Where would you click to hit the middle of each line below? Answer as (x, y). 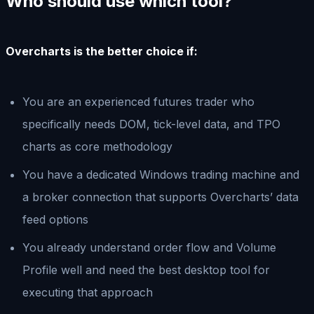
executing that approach (88, 292)
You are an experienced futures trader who (138, 101)
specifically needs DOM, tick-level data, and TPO (151, 124)
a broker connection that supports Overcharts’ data (161, 197)
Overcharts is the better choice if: (102, 51)
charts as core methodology (97, 146)
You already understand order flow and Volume (149, 247)
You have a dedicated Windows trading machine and (161, 174)
